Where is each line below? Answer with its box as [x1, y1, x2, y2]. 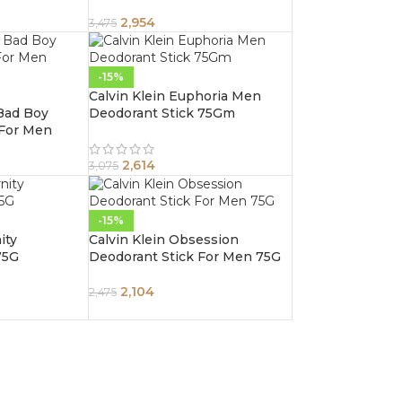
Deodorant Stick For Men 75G [88, 249, 281, 266]
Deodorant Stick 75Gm [88, 105, 235, 122]
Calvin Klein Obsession [88, 232, 239, 249]
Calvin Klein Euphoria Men [88, 88, 261, 105]
